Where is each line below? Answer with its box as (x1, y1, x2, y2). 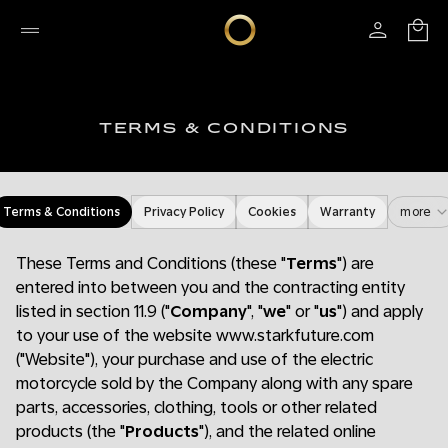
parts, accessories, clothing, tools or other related (16, 398, 377, 417)
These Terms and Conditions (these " (16, 254, 286, 273)
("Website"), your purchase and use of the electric (16, 350, 373, 369)
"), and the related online (199, 422, 376, 441)
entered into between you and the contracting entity (16, 278, 405, 297)
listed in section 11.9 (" (16, 302, 170, 321)
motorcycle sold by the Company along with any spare (16, 374, 413, 393)
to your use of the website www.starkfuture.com (16, 326, 374, 345)
